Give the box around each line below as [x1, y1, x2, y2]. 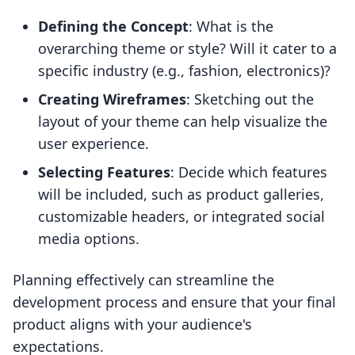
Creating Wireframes [38, 90, 186, 109]
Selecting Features [38, 162, 170, 182]
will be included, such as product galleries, [38, 185, 324, 204]
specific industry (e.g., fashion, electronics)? [38, 61, 330, 81]
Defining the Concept [38, 17, 189, 36]
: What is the [189, 17, 273, 36]
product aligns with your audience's [13, 315, 252, 334]
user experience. [38, 134, 149, 154]
